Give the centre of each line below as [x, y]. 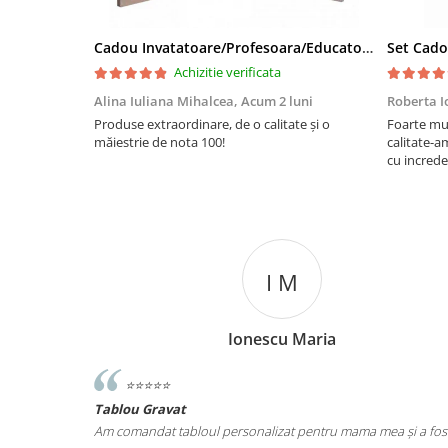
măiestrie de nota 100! [159, 142]
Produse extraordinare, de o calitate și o [212, 124]
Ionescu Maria [282, 339]
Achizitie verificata [227, 72]
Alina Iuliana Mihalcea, [167, 101]
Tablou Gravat [140, 408]
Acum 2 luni [277, 101]
